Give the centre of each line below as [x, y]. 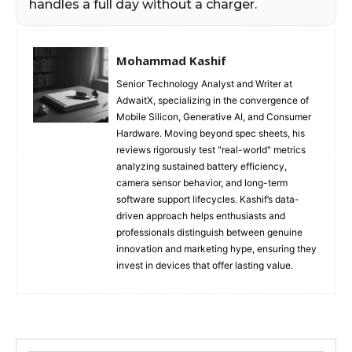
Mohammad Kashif [171, 60]
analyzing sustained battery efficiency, [202, 166]
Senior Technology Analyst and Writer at [204, 83]
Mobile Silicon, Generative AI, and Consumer [214, 116]
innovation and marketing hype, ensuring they [216, 248]
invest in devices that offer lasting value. [205, 265]
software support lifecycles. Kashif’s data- [208, 199]
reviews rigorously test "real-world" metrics [211, 149]
